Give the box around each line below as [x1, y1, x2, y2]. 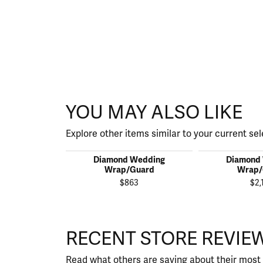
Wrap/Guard [104, 164, 154, 175]
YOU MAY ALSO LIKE [66, 100, 242, 124]
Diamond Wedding [93, 154, 165, 165]
